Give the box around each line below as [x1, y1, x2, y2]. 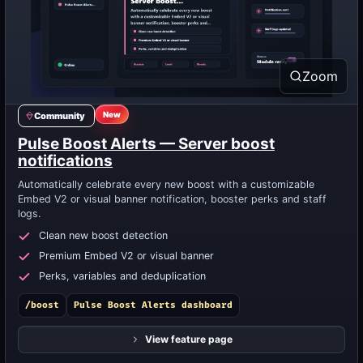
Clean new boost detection [39, 229, 168, 241]
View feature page [145, 333, 233, 345]
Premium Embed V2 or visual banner [39, 250, 214, 262]
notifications [18, 152, 113, 170]
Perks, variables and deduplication [39, 270, 206, 282]
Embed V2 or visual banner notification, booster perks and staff [18, 193, 327, 205]
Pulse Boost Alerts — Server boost [18, 135, 275, 153]
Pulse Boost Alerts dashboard [74, 300, 233, 310]
